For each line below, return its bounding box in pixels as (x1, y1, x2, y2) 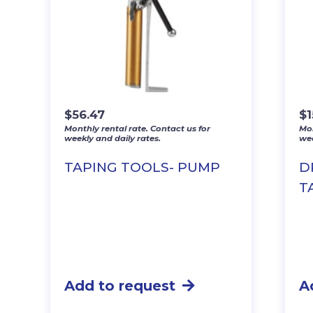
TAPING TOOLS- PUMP (64, 159, 220, 175)
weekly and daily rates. (64, 133, 161, 143)
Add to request (64, 277, 175, 294)
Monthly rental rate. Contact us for (64, 123, 210, 133)
